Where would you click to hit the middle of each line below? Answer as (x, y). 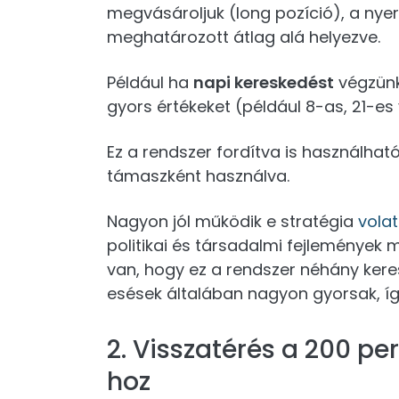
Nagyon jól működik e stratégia (232, 221)
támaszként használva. (198, 176)
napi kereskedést (264, 82)
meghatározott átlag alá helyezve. (244, 37)
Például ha (150, 82)
